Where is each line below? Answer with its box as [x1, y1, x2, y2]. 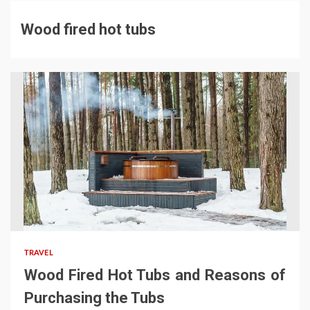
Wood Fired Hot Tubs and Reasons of [24, 266, 286, 284]
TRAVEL [24, 249, 53, 257]
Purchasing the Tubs [24, 289, 165, 307]
